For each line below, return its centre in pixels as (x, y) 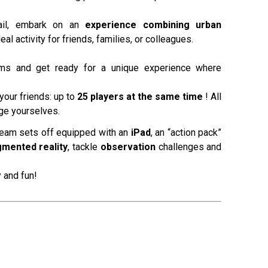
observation (128, 147)
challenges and (188, 147)
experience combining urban (153, 25)
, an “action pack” (186, 133)
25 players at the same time (140, 97)
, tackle (84, 147)
